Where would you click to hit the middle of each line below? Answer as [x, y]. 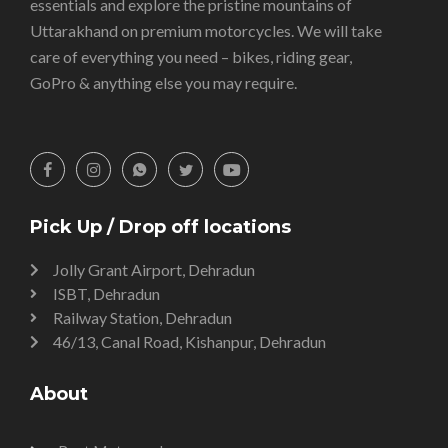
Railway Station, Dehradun [142, 318]
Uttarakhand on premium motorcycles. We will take [206, 31]
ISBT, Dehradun [106, 294]
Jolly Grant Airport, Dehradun [153, 270]
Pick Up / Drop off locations [160, 227]
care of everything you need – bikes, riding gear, [191, 57]
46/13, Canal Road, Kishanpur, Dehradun [189, 342]
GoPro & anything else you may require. [163, 83]
